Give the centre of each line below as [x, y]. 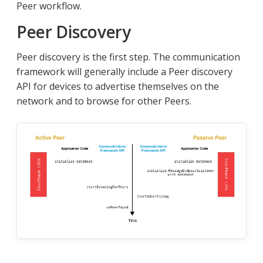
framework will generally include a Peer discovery [124, 72]
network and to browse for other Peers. [104, 101]
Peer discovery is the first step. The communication [128, 57]
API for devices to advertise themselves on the [118, 87]
